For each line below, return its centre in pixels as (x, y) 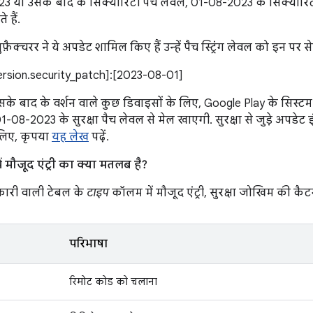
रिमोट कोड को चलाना (113, 282)
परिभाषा (88, 244)
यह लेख (70, 137)
